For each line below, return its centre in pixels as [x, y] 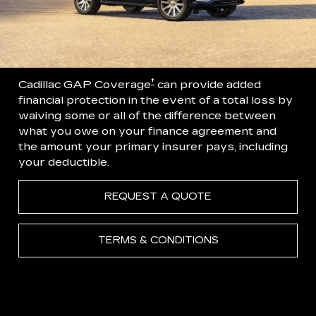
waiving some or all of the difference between [147, 116]
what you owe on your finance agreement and [147, 131]
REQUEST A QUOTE [158, 197]
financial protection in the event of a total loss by [156, 100]
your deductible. [64, 162]
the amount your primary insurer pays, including [153, 147]
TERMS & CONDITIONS [158, 241]
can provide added [208, 85]
